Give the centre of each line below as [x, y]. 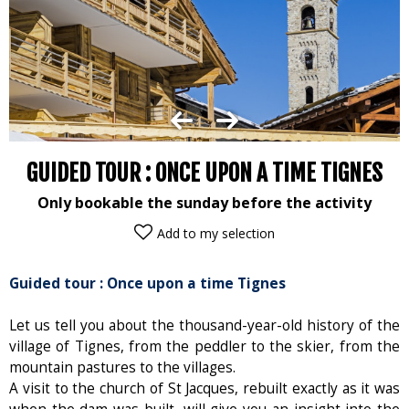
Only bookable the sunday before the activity [204, 202]
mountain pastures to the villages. [122, 367]
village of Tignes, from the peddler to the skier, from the [204, 346]
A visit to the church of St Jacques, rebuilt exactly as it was [204, 388]
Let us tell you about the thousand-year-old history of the [204, 325]
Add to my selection [216, 233]
